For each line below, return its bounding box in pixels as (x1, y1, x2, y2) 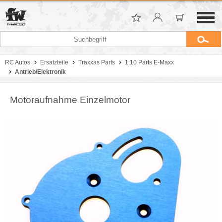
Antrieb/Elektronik (15, 68, 66, 75)
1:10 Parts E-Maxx (125, 59, 174, 66)
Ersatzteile (40, 59, 68, 66)
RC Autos (5, 59, 30, 66)
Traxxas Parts (78, 59, 115, 66)
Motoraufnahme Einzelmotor (10, 95, 130, 105)
